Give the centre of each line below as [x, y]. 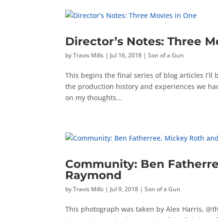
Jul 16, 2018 [126, 55]
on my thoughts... [94, 98]
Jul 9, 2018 [124, 189]
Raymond [94, 175]
